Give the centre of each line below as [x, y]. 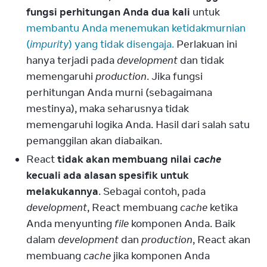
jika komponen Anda [160, 256]
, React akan [221, 240]
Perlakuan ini [206, 44]
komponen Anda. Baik [182, 223]
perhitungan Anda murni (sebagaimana [119, 92]
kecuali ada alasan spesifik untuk [108, 175]
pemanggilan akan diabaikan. [94, 141]
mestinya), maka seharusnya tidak [108, 108]
